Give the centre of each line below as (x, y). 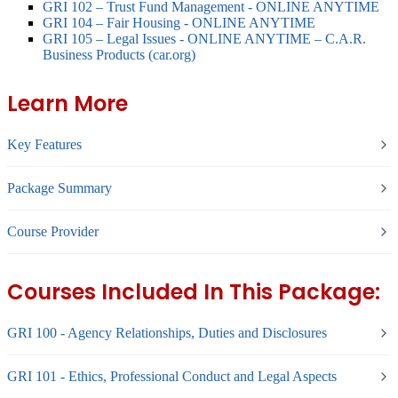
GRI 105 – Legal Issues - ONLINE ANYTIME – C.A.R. (204, 39)
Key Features (44, 145)
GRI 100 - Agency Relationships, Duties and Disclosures (167, 332)
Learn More (68, 104)
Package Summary (60, 188)
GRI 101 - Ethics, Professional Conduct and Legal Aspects (172, 376)
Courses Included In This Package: (194, 291)
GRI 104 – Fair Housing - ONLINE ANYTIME (179, 23)
